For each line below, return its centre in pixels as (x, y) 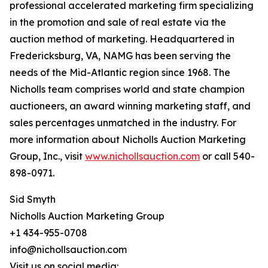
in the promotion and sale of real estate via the (118, 22)
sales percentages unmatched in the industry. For (123, 123)
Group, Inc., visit (47, 156)
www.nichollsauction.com (142, 156)
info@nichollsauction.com (68, 250)
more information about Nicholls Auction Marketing (128, 140)
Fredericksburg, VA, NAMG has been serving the (120, 56)
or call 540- (227, 156)
